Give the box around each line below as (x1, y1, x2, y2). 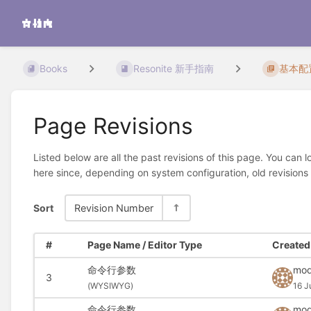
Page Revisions (33, 112, 193, 140)
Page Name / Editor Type (87, 239, 202, 251)
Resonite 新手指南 (133, 62, 214, 75)
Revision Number (74, 201, 153, 214)
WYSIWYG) (90, 280, 133, 291)
